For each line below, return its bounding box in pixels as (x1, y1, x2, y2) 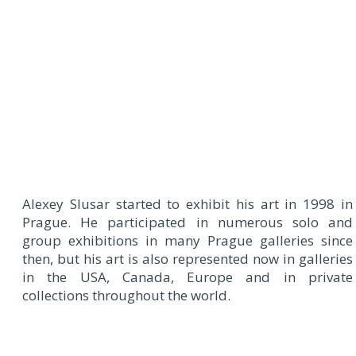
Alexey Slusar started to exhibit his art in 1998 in (22, 194, 353, 213)
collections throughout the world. (22, 285, 230, 304)
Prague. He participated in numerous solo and (22, 212, 353, 231)
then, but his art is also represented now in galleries (22, 249, 353, 268)
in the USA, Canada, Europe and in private (22, 267, 353, 286)
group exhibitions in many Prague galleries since (22, 230, 353, 250)
